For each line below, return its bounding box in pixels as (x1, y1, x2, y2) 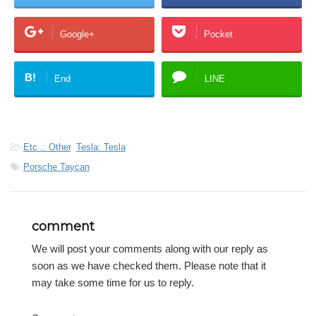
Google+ (60, 28, 95, 39)
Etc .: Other (23, 142, 71, 153)
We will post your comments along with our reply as (32, 243, 268, 255)
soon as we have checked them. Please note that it (32, 260, 266, 272)
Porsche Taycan (23, 162, 90, 173)
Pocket (204, 28, 233, 39)
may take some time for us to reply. (32, 276, 194, 289)
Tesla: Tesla (76, 142, 126, 153)
